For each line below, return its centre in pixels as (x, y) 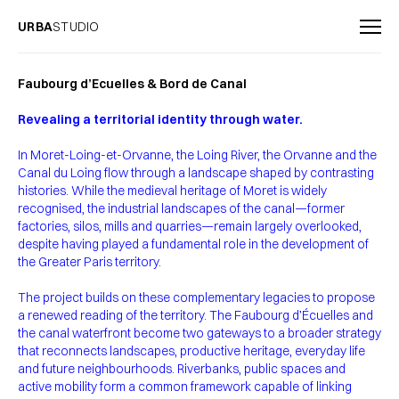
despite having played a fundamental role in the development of (193, 244)
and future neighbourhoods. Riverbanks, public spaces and (182, 369)
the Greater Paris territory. (90, 262)
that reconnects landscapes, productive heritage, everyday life (191, 351)
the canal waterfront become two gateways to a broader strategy (199, 333)
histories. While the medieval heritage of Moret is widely (172, 191)
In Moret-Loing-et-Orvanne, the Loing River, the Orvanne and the (197, 155)
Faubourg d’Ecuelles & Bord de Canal (132, 84)
